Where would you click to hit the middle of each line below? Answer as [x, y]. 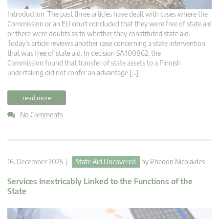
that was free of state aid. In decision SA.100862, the [84, 53]
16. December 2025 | [40, 161]
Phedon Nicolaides [177, 161]
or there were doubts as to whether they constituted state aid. [99, 33]
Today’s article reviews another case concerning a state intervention [106, 43]
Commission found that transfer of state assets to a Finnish [94, 63]
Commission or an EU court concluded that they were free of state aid [109, 23]
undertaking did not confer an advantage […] [73, 72]
